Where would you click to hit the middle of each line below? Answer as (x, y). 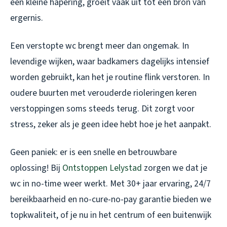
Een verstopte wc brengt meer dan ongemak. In (100, 46)
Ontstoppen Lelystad (102, 168)
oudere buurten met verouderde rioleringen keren (103, 93)
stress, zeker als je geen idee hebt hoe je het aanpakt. (111, 125)
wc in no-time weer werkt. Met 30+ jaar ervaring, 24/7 (110, 184)
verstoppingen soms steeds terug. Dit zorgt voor (102, 109)
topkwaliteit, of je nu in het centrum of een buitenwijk (111, 215)
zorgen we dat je (175, 168)
